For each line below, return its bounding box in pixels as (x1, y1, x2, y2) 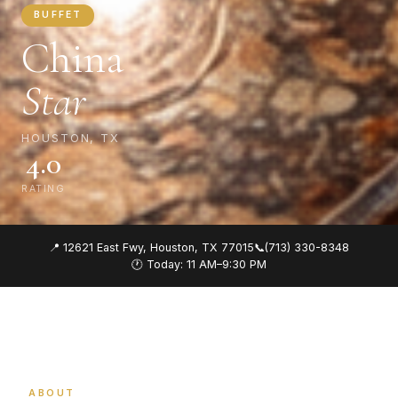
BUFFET (34, 9, 82, 21)
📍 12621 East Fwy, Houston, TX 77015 (49, 241, 254, 255)
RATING (21, 183, 66, 195)
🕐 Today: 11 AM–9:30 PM (131, 258, 267, 272)
